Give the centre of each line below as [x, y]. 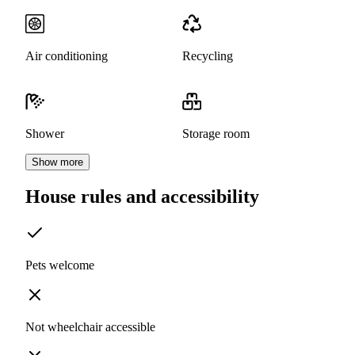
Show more [57, 162]
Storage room [216, 134]
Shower [45, 134]
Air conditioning [67, 56]
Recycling [208, 56]
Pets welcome [60, 265]
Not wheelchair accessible [90, 327]
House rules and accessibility [142, 197]
